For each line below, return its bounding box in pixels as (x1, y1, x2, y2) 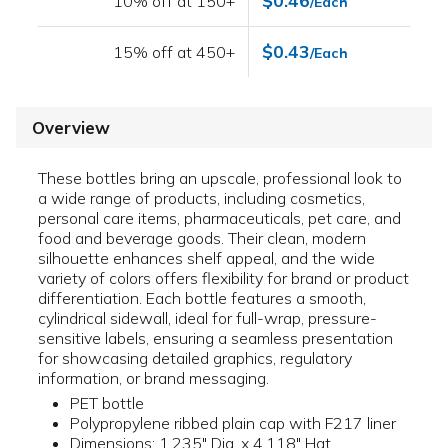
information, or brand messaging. (38, 368, 269, 389)
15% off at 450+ (113, 42, 236, 63)
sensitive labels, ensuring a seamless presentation (38, 328, 393, 349)
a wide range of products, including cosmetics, (38, 188, 365, 209)
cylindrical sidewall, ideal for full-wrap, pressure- (38, 308, 377, 329)
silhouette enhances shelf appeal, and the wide (38, 248, 375, 269)
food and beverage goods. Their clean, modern (38, 228, 366, 249)
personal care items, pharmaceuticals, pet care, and (38, 208, 401, 229)
